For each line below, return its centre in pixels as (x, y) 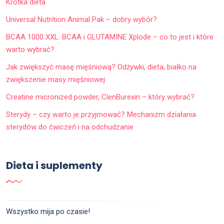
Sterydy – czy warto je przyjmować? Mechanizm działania (101, 115)
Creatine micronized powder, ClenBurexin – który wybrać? (100, 97)
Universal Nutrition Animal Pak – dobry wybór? (81, 20)
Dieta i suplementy (54, 166)
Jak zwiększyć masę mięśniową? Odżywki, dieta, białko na (101, 67)
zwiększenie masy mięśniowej (55, 80)
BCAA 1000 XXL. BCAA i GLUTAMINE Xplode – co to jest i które (110, 37)
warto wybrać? (30, 50)
